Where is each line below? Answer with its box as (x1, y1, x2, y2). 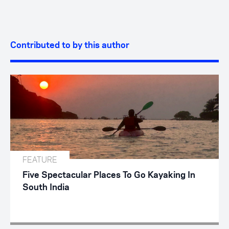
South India (22, 183, 70, 192)
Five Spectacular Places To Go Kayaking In (22, 171, 195, 179)
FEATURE (22, 154, 57, 165)
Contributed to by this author (10, 41, 129, 50)
